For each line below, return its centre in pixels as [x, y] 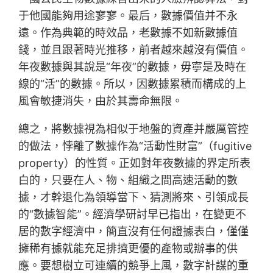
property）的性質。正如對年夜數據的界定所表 [135, 163]
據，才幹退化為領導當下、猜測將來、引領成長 [134, 197]
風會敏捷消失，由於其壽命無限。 [101, 101]
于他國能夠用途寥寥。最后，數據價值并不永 [128, 16]
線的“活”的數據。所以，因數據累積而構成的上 [133, 84]
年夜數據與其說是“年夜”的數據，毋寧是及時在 [133, 67]
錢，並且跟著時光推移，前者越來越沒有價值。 [134, 50]
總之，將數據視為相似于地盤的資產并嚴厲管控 [134, 129]
